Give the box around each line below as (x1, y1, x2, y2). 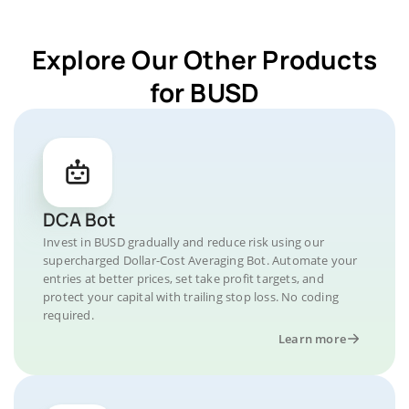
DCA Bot (43, 207, 115, 232)
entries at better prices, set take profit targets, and (43, 270, 324, 287)
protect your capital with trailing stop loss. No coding (43, 288, 340, 305)
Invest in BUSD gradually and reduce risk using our (43, 234, 325, 250)
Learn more (278, 330, 346, 347)
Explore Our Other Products (31, 42, 378, 77)
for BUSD (149, 75, 260, 110)
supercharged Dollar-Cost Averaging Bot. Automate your (43, 252, 358, 268)
